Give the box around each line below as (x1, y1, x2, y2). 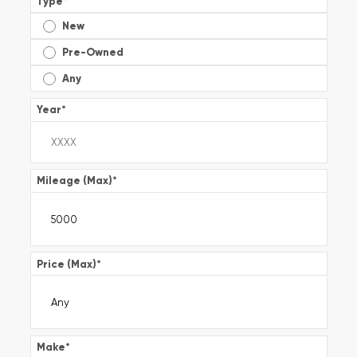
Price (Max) (36, 257, 96, 271)
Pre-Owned (61, 45, 124, 60)
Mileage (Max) (36, 174, 112, 188)
